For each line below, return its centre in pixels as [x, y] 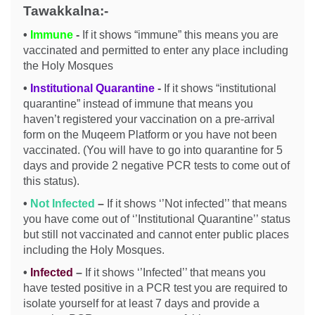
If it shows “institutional [220, 88]
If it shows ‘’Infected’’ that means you [175, 272]
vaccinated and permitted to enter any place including [156, 50]
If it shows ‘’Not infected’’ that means [197, 204]
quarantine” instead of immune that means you [138, 104]
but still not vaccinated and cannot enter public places [156, 234]
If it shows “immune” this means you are [180, 35]
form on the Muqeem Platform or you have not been [150, 135]
